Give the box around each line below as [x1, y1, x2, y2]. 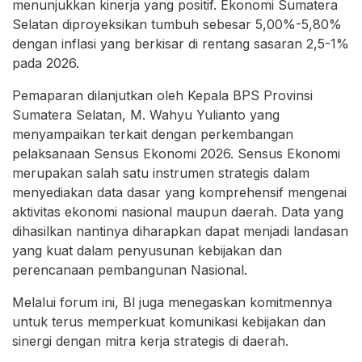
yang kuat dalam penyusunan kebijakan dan [12, 242, 282, 259]
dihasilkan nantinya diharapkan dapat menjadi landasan [12, 222, 348, 239]
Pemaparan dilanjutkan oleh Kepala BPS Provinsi [12, 86, 313, 103]
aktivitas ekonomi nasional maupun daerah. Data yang [12, 203, 343, 220]
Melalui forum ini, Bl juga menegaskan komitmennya [12, 293, 332, 310]
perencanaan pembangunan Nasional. [12, 261, 247, 278]
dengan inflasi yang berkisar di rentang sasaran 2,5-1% [12, 35, 349, 52]
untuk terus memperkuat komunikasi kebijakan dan [12, 313, 326, 330]
